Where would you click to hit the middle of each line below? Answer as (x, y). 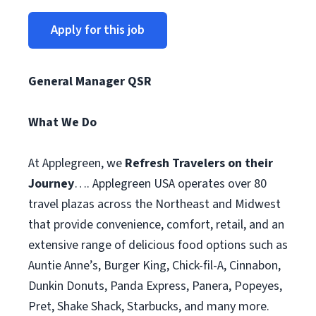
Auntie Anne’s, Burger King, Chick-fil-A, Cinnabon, (154, 266)
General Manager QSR (90, 81)
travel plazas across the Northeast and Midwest (154, 204)
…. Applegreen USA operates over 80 (170, 184)
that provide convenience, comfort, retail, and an (156, 225)
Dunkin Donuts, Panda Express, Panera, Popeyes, (155, 286)
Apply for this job (98, 30)
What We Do (62, 122)
